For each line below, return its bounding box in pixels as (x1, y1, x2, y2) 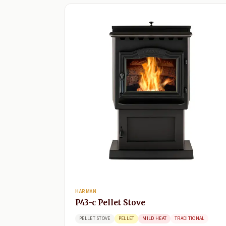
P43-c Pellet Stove (75, 198, 145, 208)
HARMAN (75, 188, 97, 196)
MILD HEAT (142, 215, 167, 222)
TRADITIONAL (175, 215, 205, 222)
